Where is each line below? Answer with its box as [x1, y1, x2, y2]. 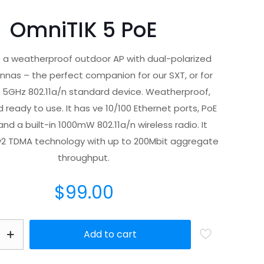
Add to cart [84, 227, 137, 241]
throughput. [58, 151, 110, 164]
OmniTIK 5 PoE [10, 15, 157, 44]
